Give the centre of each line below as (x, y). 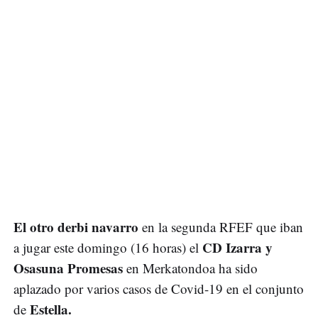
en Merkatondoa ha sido (192, 268)
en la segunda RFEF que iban (221, 227)
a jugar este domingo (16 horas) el (108, 248)
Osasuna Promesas (70, 268)
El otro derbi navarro (76, 227)
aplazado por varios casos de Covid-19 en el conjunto (159, 289)
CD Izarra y (237, 248)
